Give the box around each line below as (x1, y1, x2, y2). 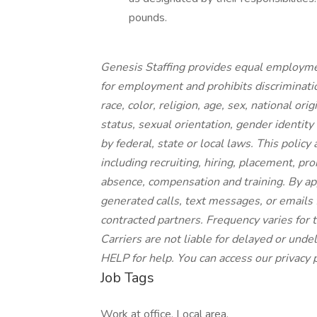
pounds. (129, 10, 167, 25)
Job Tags (100, 268, 154, 287)
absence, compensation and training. (100, 174, 288, 190)
